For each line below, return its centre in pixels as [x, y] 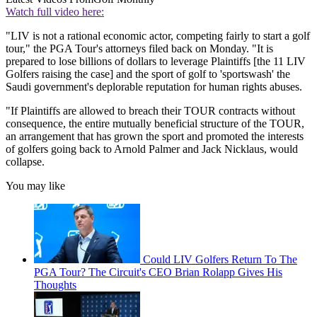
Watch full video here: [55, 12]
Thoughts [55, 285]
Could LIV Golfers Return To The [220, 260]
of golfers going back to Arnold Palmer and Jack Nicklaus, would [152, 149]
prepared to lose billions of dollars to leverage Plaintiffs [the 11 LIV [156, 62]
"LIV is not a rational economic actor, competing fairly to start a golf [158, 36]
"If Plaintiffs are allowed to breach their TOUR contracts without [150, 111]
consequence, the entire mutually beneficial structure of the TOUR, [155, 124]
